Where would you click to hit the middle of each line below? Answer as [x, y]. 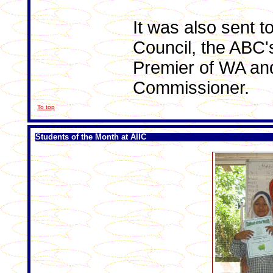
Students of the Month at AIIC [91, 137]
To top [46, 107]
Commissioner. [191, 88]
